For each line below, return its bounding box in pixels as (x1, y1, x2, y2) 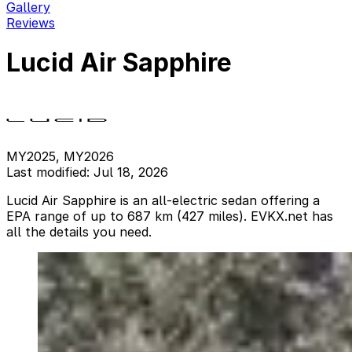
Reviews (6, 15, 55, 31)
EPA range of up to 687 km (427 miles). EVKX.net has (6, 207, 333, 224)
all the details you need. (6, 223, 152, 240)
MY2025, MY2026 (6, 148, 114, 164)
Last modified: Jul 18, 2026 (6, 163, 168, 180)
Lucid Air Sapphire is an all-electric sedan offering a (6, 192, 320, 208)
